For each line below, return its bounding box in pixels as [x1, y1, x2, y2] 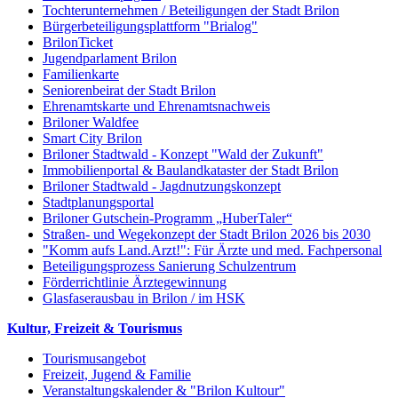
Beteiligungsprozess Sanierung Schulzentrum [43, 258, 296, 274]
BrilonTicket [43, 34, 113, 50]
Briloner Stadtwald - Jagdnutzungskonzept [43, 178, 281, 194]
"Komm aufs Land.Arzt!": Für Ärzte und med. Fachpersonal [43, 242, 382, 258]
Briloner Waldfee [43, 114, 139, 130]
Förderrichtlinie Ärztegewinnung [43, 274, 227, 290]
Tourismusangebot [43, 350, 146, 366]
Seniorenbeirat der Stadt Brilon [43, 82, 216, 98]
